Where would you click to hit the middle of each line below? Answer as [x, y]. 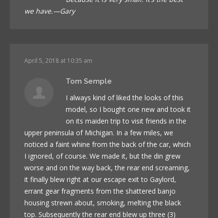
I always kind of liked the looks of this [125, 97]
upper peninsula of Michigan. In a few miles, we [99, 132]
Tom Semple [89, 81]
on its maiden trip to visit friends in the [126, 121]
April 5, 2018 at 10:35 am [58, 60]
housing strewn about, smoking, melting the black [103, 202]
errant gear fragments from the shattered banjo [100, 191]
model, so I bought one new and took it [128, 109]
